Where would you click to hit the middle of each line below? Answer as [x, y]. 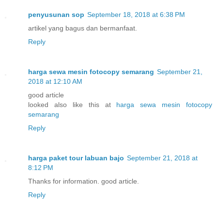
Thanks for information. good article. [84, 181]
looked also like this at [72, 105]
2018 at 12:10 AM [55, 82]
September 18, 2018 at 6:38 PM [136, 15]
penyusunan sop [56, 15]
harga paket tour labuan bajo [76, 158]
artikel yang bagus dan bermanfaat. [83, 28]
